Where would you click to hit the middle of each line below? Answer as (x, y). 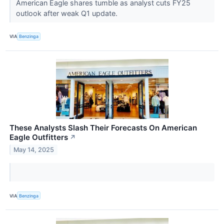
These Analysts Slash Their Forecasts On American (103, 127)
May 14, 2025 (34, 149)
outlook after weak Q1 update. (67, 13)
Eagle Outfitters (39, 137)
